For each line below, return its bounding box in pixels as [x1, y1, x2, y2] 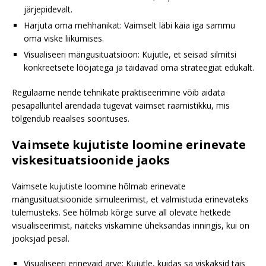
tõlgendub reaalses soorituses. [12, 113, 129, 125]
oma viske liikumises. [24, 33, 104, 45]
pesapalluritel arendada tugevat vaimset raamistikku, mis [12, 100, 230, 112]
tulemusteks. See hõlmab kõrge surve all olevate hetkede [12, 207, 231, 218]
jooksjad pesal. [12, 233, 69, 245]
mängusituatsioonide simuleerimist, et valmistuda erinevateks [12, 194, 249, 205]
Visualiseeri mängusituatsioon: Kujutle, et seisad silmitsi [24, 49, 236, 61]
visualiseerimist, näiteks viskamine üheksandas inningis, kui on [12, 220, 249, 232]
